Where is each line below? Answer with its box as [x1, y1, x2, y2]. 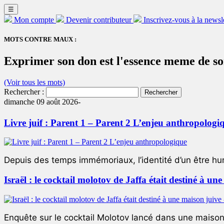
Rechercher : [4, 87, 44, 96]
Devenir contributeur [66, 15, 131, 24]
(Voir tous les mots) [4, 78, 65, 87]
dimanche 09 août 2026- [4, 97, 80, 106]
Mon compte [14, 15, 54, 24]
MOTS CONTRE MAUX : [4, 35, 76, 43]
